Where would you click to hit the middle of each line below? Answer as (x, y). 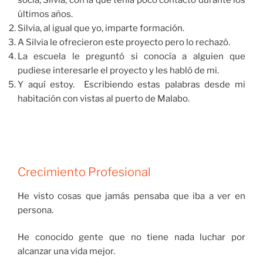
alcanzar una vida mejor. (66, 252)
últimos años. (45, 14)
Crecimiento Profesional (84, 172)
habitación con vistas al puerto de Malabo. (104, 98)
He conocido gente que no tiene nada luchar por (131, 237)
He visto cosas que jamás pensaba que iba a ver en (131, 196)
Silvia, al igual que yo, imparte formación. (101, 28)
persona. (36, 210)
